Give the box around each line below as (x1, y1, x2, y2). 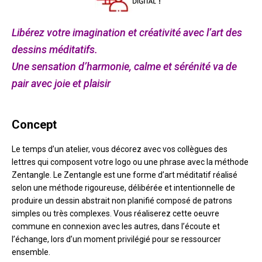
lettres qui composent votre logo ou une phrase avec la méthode (12, 157, 249, 167)
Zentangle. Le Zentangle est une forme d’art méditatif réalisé (12, 170, 237, 180)
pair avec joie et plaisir (12, 77, 111, 89)
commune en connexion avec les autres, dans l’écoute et (12, 221, 220, 231)
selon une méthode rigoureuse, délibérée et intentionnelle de (12, 182, 235, 192)
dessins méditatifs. (12, 43, 98, 56)
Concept (12, 117, 57, 132)
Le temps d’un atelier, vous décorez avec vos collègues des (12, 144, 227, 154)
